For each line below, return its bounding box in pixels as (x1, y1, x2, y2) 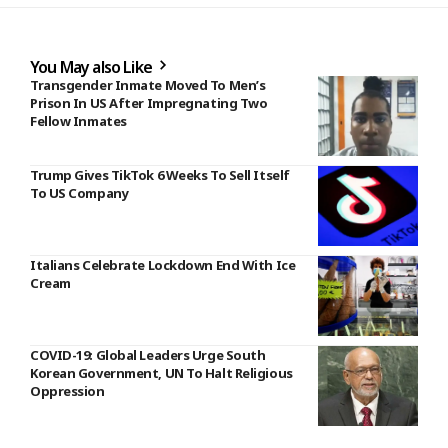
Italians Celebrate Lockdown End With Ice (30, 256, 296, 275)
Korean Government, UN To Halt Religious (30, 364, 293, 383)
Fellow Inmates (30, 112, 127, 131)
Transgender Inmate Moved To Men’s (30, 76, 266, 95)
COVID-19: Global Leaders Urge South (30, 346, 266, 365)
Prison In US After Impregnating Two (30, 94, 268, 113)
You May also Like (30, 56, 156, 79)
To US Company (30, 184, 129, 203)
